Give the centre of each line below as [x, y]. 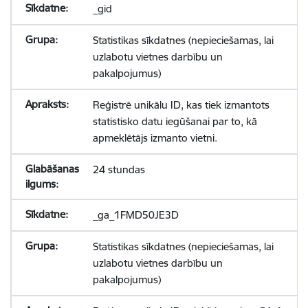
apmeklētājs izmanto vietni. [155, 138]
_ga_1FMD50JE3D [135, 215]
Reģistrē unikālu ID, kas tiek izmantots [181, 105]
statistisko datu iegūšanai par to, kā [175, 121]
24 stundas [119, 169]
